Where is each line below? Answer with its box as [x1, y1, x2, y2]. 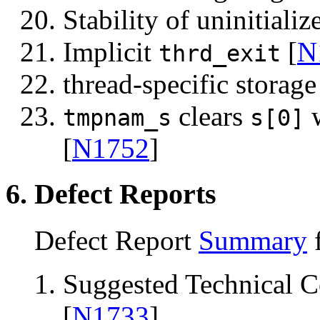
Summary [199, 224, 307, 256]
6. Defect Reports [6, 178, 216, 211]
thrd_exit [159, 40, 281, 66]
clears [171, 100, 250, 131]
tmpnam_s [63, 104, 171, 131]
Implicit [63, 36, 159, 67]
